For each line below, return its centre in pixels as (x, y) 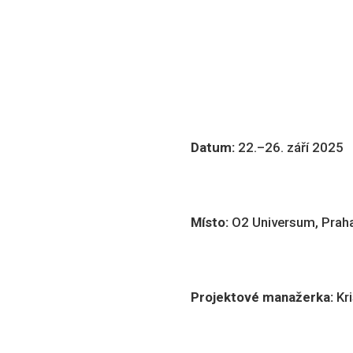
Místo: (211, 222)
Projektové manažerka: (264, 297)
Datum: (214, 147)
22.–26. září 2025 (291, 147)
